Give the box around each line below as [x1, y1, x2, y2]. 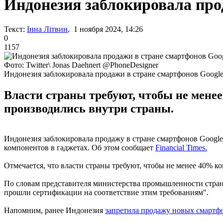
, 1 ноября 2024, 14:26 [68, 24, 143, 33]
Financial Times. [155, 143, 207, 152]
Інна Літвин [27, 24, 68, 33]
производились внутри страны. [4, 102, 174, 115]
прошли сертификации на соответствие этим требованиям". [4, 188, 209, 197]
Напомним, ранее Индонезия [4, 206, 105, 215]
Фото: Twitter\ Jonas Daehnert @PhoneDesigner [4, 60, 158, 69]
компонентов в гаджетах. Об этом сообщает [4, 143, 155, 152]
